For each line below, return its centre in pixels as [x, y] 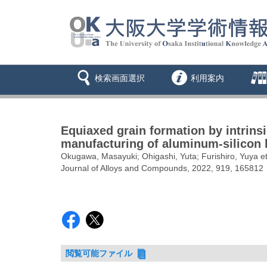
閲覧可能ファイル [100, 254]
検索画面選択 [120, 78]
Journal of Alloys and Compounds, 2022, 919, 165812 [162, 168]
